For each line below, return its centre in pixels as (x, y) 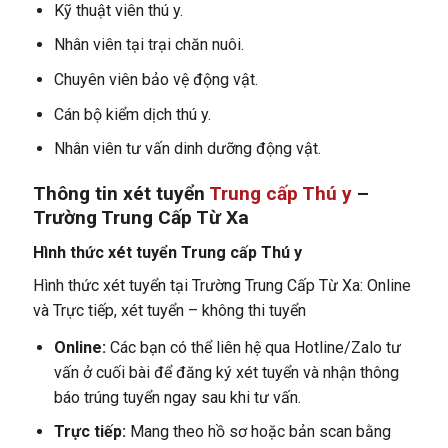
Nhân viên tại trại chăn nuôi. (148, 45)
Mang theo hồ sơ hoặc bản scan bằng (260, 432)
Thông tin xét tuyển (120, 193)
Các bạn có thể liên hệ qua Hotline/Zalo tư (253, 347)
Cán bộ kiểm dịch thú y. (132, 114)
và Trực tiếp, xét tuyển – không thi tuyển (169, 310)
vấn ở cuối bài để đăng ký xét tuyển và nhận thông (226, 372)
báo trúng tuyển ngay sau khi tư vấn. (177, 397)
